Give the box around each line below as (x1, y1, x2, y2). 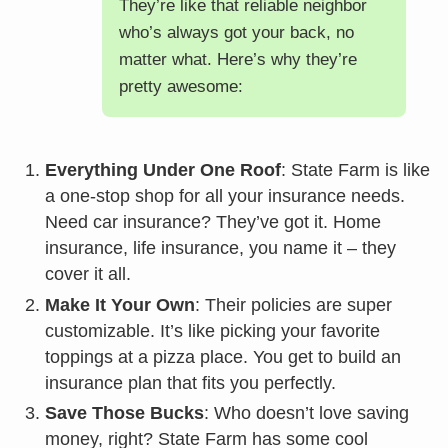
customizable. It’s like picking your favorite (44, 320, 380, 341)
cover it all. (44, 264, 131, 285)
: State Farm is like (280, 160, 430, 181)
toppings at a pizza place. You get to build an (44, 346, 401, 367)
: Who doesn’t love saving (203, 402, 409, 423)
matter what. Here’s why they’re (118, 50, 357, 70)
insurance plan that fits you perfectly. (44, 372, 336, 393)
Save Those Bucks (44, 402, 204, 423)
